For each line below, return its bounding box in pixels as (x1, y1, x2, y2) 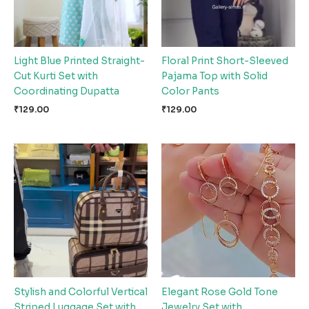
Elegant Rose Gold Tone (161, 286, 278, 298)
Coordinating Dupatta (14, 86, 119, 98)
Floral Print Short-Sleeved (161, 55, 288, 68)
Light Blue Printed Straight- (14, 55, 145, 68)
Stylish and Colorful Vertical (14, 286, 148, 298)
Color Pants (161, 86, 219, 98)
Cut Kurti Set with (14, 70, 98, 83)
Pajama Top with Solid (161, 70, 268, 83)
